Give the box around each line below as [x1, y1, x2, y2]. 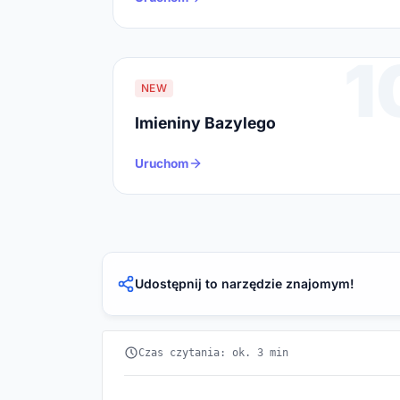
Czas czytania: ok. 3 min [138, 346, 288, 359]
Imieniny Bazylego [135, 112, 276, 132]
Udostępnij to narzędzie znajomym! [135, 275, 354, 291]
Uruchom [135, 155, 188, 171]
